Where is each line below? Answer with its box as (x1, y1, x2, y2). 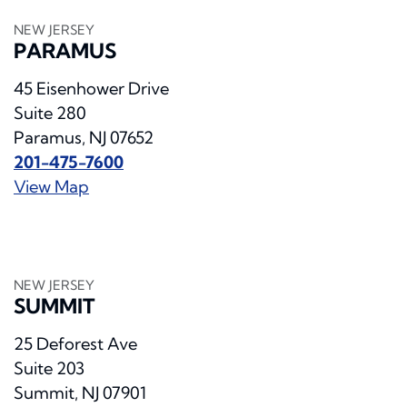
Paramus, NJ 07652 (14, 127, 154, 149)
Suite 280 (14, 103, 86, 124)
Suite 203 (14, 358, 84, 380)
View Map (14, 176, 89, 198)
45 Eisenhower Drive (14, 78, 169, 100)
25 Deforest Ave (14, 333, 137, 355)
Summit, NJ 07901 (14, 382, 146, 404)
